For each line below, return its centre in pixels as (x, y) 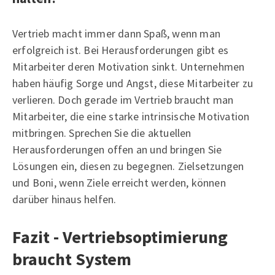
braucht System (72, 259)
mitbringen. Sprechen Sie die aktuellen (102, 133)
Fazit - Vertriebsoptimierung (120, 237)
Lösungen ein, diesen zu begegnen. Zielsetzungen (128, 166)
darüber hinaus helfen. (64, 199)
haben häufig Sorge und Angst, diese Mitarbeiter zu (133, 83)
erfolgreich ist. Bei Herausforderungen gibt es (121, 50)
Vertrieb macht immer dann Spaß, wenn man (117, 33)
